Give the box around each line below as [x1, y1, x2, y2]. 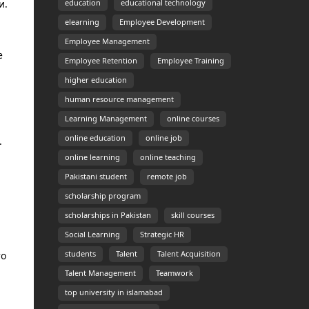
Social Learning [64, 231, 120, 238]
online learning [64, 154, 120, 161]
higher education [64, 77, 127, 83]
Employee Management [64, 38, 150, 45]
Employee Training [157, 57, 224, 64]
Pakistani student [64, 173, 127, 180]
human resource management [64, 96, 174, 103]
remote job [146, 173, 187, 180]
